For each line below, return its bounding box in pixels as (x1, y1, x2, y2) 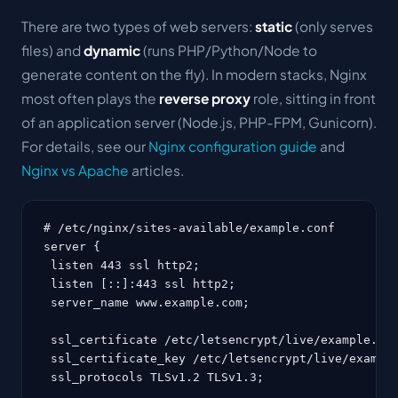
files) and (21, 41, 84, 59)
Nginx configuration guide (148, 137, 317, 155)
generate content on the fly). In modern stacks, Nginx (21, 65, 367, 83)
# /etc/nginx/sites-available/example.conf (44, 220, 335, 235)
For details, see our (21, 137, 148, 155)
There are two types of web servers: (21, 17, 255, 35)
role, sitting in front (251, 89, 376, 107)
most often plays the (21, 89, 159, 107)
